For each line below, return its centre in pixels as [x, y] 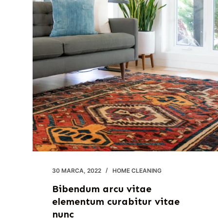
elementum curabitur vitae [116, 202]
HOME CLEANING [137, 171]
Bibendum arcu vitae [102, 189]
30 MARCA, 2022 [77, 171]
